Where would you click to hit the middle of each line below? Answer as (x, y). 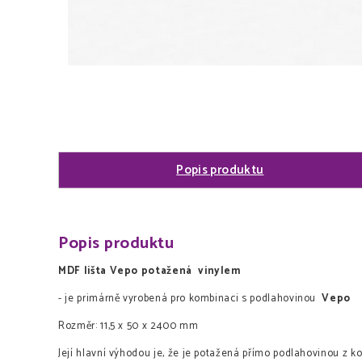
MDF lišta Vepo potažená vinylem (149, 271)
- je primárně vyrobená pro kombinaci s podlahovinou (190, 299)
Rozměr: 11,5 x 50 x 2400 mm (128, 326)
